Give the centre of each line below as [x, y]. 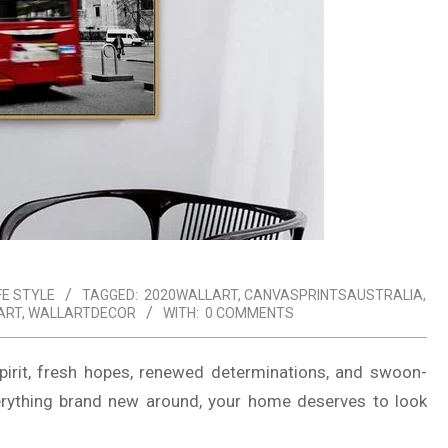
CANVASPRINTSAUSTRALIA [333, 295]
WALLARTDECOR [82, 313]
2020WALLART [191, 295]
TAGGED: [110, 295]
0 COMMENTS [249, 313]
